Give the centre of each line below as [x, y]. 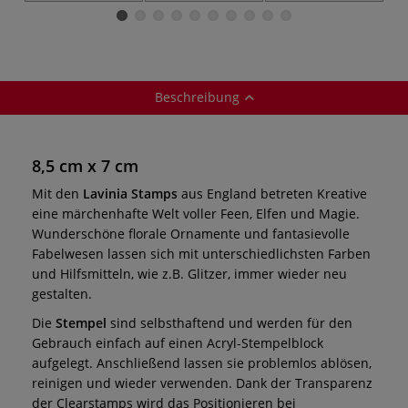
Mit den [57, 193]
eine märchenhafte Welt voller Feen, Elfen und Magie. [196, 213]
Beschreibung [197, 97]
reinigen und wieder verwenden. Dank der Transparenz [202, 382]
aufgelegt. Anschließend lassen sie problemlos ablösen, [202, 362]
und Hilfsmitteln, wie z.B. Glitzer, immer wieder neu [189, 273]
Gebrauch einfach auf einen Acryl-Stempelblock [178, 342]
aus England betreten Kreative [274, 193]
